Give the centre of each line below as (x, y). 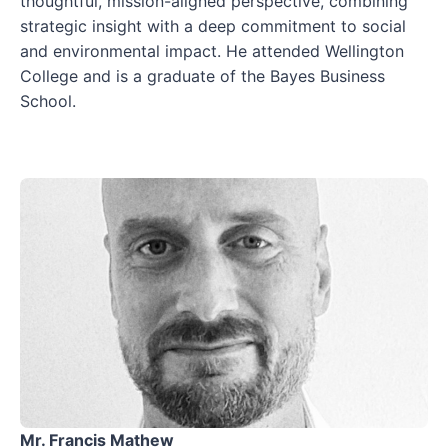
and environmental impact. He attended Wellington (212, 51)
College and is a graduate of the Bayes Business (202, 76)
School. (48, 101)
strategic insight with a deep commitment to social (213, 26)
